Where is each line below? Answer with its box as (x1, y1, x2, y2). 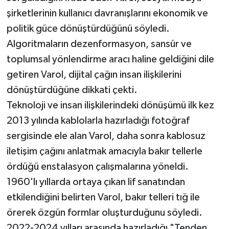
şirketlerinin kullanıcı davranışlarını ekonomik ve (6, 8, 208, 18)
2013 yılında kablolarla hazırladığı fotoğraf (6, 115, 190, 126)
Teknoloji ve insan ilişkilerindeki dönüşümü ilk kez (6, 100, 214, 110)
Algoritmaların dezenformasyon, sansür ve (6, 38, 192, 49)
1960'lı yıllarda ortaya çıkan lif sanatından (6, 176, 185, 187)
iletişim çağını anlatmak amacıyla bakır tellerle (6, 146, 202, 156)
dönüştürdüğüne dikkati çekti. (6, 84, 138, 95)
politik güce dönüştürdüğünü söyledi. (6, 23, 170, 34)
